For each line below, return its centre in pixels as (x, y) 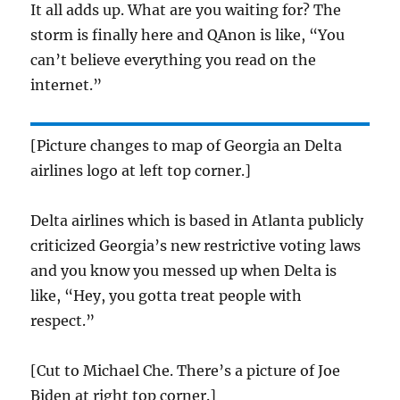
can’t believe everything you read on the (174, 60)
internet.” (67, 85)
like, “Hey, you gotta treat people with (167, 296)
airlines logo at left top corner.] (141, 171)
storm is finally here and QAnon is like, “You (188, 35)
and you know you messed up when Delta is (184, 271)
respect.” (63, 321)
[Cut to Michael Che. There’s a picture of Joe (186, 371)
